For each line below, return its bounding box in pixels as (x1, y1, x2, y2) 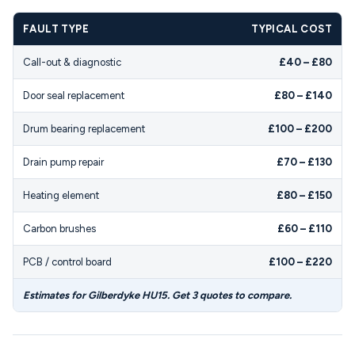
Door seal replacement (23, 90, 124, 101)
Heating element (23, 189, 99, 201)
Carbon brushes (23, 223, 96, 235)
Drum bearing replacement (23, 123, 145, 135)
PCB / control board (23, 256, 112, 268)
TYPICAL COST (251, 23, 332, 35)
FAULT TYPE (23, 23, 89, 35)
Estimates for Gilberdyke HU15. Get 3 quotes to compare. (23, 289, 292, 301)
